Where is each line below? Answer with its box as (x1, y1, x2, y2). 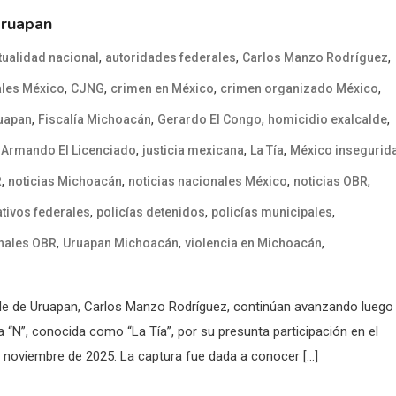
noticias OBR (293, 174, 368, 189)
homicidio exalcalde (268, 112, 387, 127)
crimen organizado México (220, 81, 378, 96)
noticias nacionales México (128, 174, 287, 189)
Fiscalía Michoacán (38, 112, 151, 127)
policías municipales (211, 205, 332, 220)
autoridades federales (105, 50, 236, 65)
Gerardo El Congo (157, 112, 262, 127)
